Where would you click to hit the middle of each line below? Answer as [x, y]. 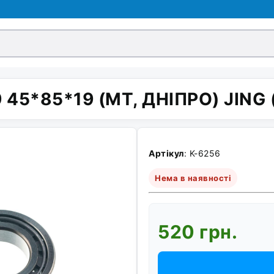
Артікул [166, 153]
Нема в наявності [193, 178]
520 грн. [198, 232]
